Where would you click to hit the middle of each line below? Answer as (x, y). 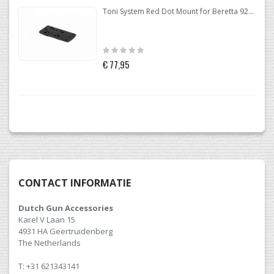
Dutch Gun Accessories (66, 208)
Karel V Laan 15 (47, 220)
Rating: (115, 49)
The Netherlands (50, 243)
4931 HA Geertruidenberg (65, 231)
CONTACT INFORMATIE (75, 183)
